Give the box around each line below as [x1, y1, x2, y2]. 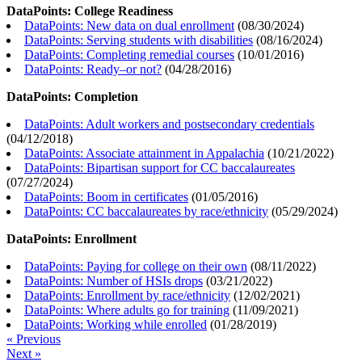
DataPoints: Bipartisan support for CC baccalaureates [24, 161, 295, 175]
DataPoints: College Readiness [6, 4, 173, 19]
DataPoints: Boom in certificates [24, 190, 188, 204]
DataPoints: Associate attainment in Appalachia [24, 146, 264, 161]
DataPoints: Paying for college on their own [24, 259, 247, 274]
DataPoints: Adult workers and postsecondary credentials [24, 117, 314, 132]
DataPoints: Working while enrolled [24, 318, 207, 332]
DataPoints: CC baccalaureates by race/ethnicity [24, 204, 268, 219]
